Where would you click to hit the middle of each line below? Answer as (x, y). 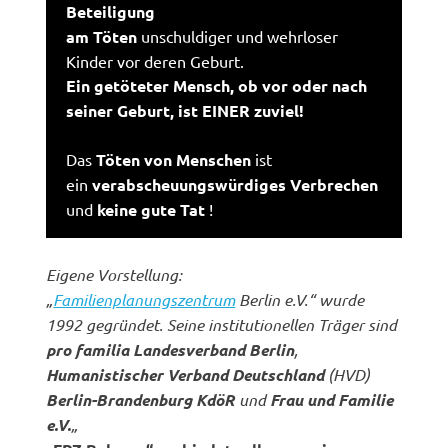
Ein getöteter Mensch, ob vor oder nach (217, 85)
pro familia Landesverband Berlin (170, 349)
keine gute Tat (151, 209)
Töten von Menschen (174, 159)
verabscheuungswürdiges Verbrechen (235, 184)
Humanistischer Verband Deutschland (187, 374)
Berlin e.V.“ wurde (300, 299)
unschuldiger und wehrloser (238, 35)
